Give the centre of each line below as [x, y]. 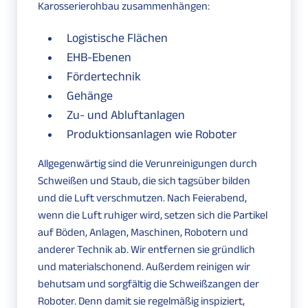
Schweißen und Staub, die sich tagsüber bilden [144, 181]
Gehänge [90, 96]
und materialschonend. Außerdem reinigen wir [144, 267]
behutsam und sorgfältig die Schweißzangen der [148, 284]
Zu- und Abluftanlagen [126, 115]
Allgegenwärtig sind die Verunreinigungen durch [147, 164]
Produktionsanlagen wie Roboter [152, 134]
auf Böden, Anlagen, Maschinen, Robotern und [143, 232]
